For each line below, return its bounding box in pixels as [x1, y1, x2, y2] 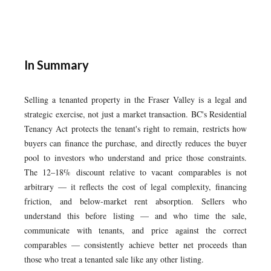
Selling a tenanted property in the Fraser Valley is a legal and [24, 94, 247, 105]
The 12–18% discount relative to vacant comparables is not [24, 166, 247, 178]
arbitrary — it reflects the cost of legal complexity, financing [24, 181, 247, 192]
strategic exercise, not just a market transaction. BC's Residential [24, 108, 247, 120]
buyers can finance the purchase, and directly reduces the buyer [24, 137, 247, 149]
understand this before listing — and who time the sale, [24, 210, 247, 221]
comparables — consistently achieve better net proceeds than [24, 239, 247, 250]
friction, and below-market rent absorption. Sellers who [24, 195, 247, 207]
